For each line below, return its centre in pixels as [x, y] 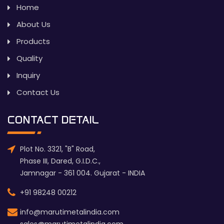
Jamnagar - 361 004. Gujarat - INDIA [82, 173]
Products [33, 41]
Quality [29, 58]
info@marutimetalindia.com [70, 212]
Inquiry [28, 75]
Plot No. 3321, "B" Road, [57, 149]
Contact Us [38, 92]
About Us [33, 24]
